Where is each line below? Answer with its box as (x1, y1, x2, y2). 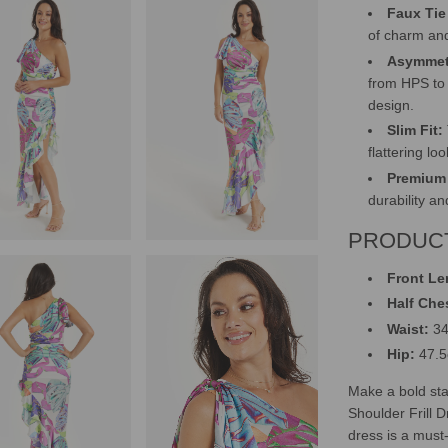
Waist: (387, 320, 430, 337)
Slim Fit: (387, 122, 444, 139)
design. (368, 96, 415, 113)
